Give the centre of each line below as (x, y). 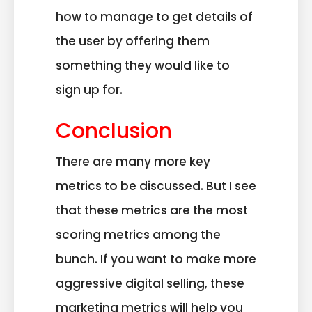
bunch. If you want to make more (156, 259)
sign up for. (91, 89)
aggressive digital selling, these (150, 284)
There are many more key (133, 162)
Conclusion (114, 131)
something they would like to (143, 65)
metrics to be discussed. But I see (156, 186)
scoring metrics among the (138, 235)
